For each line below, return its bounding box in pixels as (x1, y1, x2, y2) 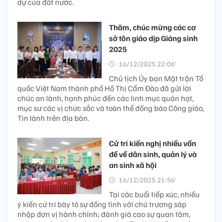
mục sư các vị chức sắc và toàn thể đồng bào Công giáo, (17, 103, 204, 113)
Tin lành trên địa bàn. (17, 113, 89, 123)
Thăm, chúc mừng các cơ (109, 22, 196, 33)
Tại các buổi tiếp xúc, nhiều (109, 189, 200, 200)
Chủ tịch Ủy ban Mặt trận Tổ (109, 73, 203, 84)
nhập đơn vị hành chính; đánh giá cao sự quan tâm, (17, 209, 190, 220)
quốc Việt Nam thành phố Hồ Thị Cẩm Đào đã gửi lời (17, 83, 191, 94)
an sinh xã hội (109, 160, 157, 170)
